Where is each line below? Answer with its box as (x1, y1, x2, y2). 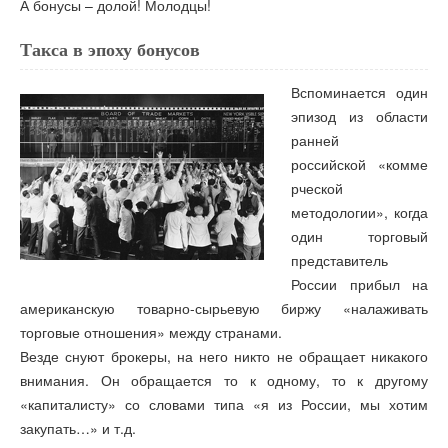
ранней (291, 130, 340, 151)
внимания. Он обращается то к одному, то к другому (20, 370, 428, 391)
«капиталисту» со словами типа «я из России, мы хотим (20, 394, 428, 415)
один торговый (291, 226, 428, 247)
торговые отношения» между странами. (20, 322, 282, 343)
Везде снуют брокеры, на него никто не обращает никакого (20, 346, 428, 367)
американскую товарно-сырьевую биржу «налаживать (20, 298, 428, 319)
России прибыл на (291, 274, 428, 295)
